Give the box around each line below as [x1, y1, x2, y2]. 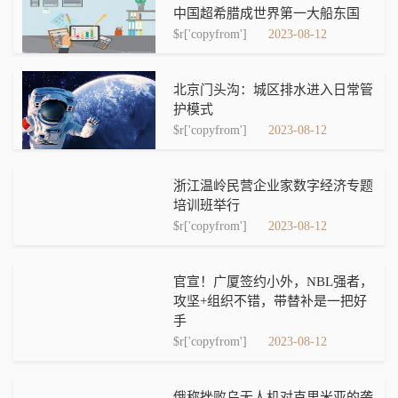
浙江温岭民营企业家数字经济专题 [173, 179, 373, 193]
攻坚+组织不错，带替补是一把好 [173, 294, 367, 308]
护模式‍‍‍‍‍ [173, 102, 213, 116]
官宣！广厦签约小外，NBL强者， [173, 275, 373, 289]
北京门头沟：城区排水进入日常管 [173, 83, 373, 97]
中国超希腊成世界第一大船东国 [173, 6, 360, 20]
